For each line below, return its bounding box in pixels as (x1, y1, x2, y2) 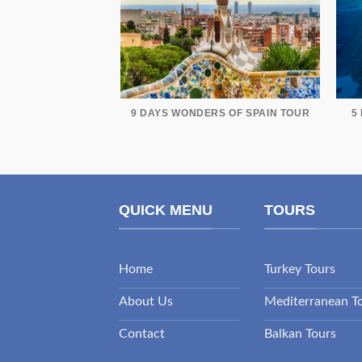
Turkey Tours (264, 263, 335, 276)
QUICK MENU (119, 202, 213, 219)
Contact (119, 327, 165, 341)
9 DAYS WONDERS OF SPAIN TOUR (131, 107, 310, 120)
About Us (119, 295, 173, 309)
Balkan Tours (264, 327, 336, 341)
